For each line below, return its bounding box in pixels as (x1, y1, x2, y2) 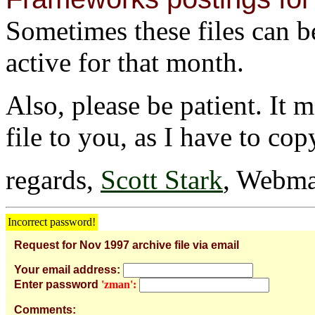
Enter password (14, 278, 98, 290)
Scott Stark (101, 164, 223, 195)
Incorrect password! (8, 215, 96, 228)
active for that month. (6, 46, 244, 77)
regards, (6, 164, 101, 195)
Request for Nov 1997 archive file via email (14, 238, 239, 251)
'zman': (101, 278, 136, 290)
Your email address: (14, 263, 120, 276)
